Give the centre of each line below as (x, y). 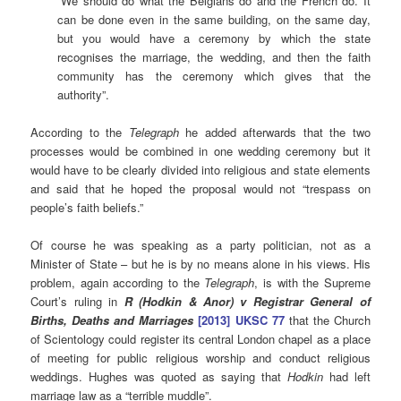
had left (346, 377)
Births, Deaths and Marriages (115, 320)
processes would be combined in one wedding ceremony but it (200, 151)
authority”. (84, 95)
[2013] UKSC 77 (241, 320)
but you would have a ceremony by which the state (214, 38)
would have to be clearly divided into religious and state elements (200, 170)
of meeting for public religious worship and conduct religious (200, 358)
